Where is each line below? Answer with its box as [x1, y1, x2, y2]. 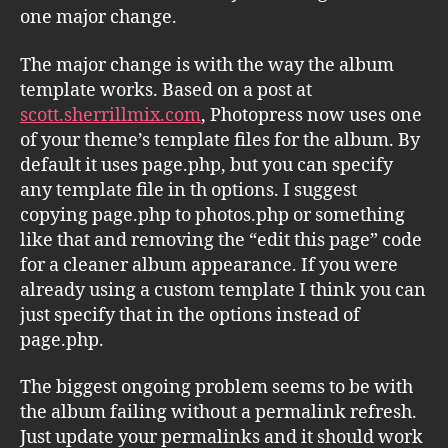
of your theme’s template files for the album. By [20, 128, 420, 152]
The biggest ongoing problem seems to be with [20, 376, 413, 399]
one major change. [20, 6, 177, 29]
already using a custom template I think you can [20, 278, 426, 302]
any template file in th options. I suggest [20, 178, 357, 202]
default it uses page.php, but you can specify [20, 153, 393, 177]
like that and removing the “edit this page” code [20, 228, 422, 252]
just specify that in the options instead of [20, 303, 360, 327]
